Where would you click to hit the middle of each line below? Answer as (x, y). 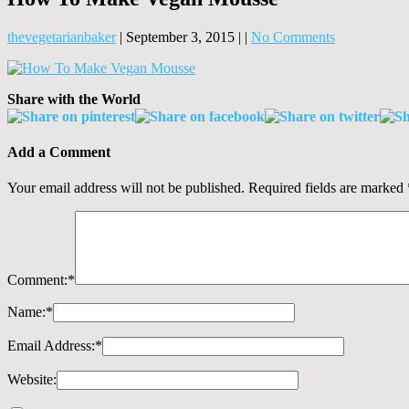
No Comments (293, 37)
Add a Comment (59, 152)
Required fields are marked (328, 188)
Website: (32, 380)
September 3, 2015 (180, 37)
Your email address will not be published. (126, 188)
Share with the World (74, 99)
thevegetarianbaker (62, 37)
